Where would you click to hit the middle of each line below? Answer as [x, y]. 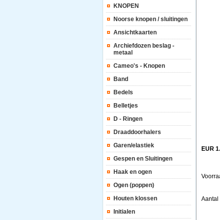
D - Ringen [128, 119]
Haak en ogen [133, 172]
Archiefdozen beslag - [144, 46]
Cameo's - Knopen [139, 66]
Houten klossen [135, 198]
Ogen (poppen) [134, 185]
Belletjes [126, 106]
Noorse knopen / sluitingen [151, 19]
